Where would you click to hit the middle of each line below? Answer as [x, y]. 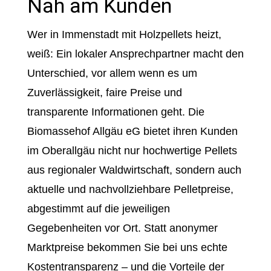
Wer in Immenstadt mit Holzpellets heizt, [124, 34]
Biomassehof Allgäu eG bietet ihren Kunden [132, 131]
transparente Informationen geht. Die [116, 112]
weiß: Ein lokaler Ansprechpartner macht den [135, 54]
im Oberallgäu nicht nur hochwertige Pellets [132, 151]
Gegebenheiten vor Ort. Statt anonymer [122, 228]
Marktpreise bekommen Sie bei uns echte [127, 247]
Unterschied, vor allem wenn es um [112, 73]
